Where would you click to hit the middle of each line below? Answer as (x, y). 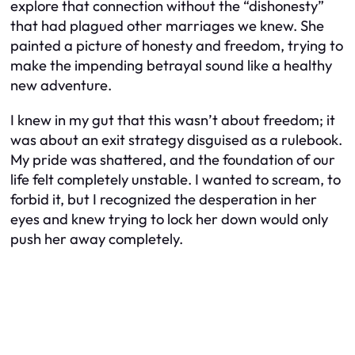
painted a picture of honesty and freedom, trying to (177, 46)
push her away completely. (97, 239)
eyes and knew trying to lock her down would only (169, 219)
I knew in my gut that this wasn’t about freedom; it (173, 120)
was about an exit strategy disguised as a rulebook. (176, 139)
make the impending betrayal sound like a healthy (171, 66)
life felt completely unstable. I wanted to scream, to (176, 179)
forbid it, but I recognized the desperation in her (164, 199)
